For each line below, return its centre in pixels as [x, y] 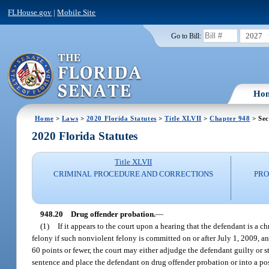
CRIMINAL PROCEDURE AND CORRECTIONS [134, 174]
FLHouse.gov [30, 12]
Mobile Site [77, 12]
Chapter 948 [230, 118]
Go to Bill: [186, 36]
